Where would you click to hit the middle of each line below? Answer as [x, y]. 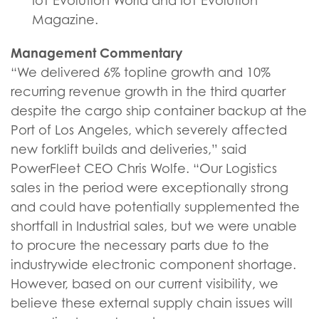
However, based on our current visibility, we [145, 284]
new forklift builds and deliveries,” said [129, 149]
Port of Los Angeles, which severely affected [149, 130]
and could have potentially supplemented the [155, 207]
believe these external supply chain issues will [152, 303]
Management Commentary [96, 53]
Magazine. [65, 20]
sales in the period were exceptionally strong [150, 188]
